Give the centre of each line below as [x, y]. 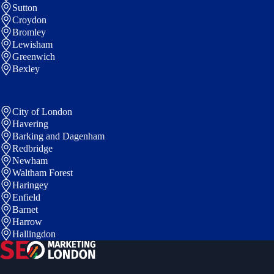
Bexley [26, 69]
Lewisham [32, 45]
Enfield [26, 198]
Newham [30, 161]
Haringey [30, 185]
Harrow [27, 222]
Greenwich [34, 57]
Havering [30, 124]
